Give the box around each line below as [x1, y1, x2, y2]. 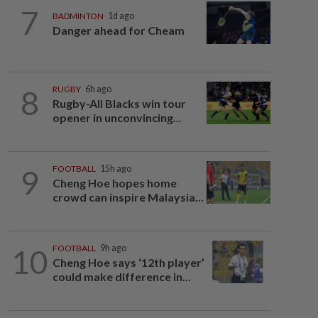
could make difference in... [52, 270, 191, 283]
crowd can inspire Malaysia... [52, 190, 204, 204]
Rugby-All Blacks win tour [52, 97, 186, 110]
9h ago [99, 243, 126, 253]
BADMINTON [52, 11, 104, 22]
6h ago [84, 84, 111, 94]
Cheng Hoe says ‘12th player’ [52, 256, 204, 269]
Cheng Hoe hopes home [52, 176, 177, 190]
